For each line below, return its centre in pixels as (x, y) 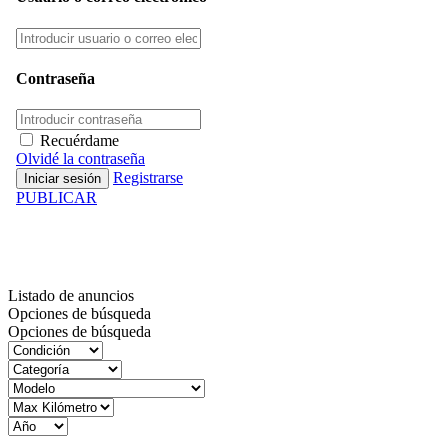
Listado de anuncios (71, 295)
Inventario (80, 246)
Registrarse (148, 178)
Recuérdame (79, 141)
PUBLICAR (56, 198)
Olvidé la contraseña (80, 159)
